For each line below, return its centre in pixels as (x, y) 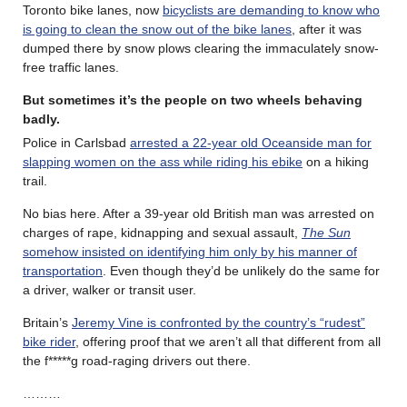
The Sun (326, 232)
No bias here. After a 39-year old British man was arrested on (199, 213)
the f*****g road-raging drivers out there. (137, 360)
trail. (35, 180)
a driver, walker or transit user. (109, 289)
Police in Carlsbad (76, 142)
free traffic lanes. (71, 67)
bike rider (49, 341)
